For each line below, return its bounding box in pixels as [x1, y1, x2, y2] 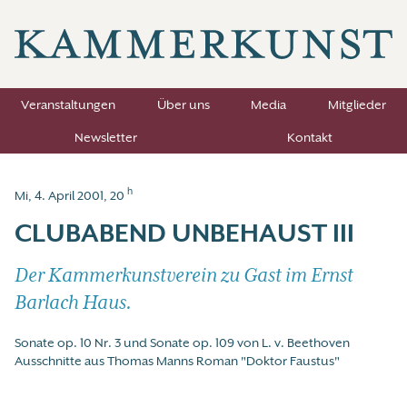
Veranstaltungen [20, 96, 115, 114]
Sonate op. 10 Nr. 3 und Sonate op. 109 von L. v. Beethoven [15, 334, 350, 352]
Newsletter [74, 129, 138, 146]
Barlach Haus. [15, 291, 132, 316]
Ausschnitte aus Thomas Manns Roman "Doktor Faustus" [15, 352, 340, 370]
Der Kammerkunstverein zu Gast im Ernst [15, 263, 353, 289]
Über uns [156, 96, 210, 114]
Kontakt [286, 129, 333, 146]
